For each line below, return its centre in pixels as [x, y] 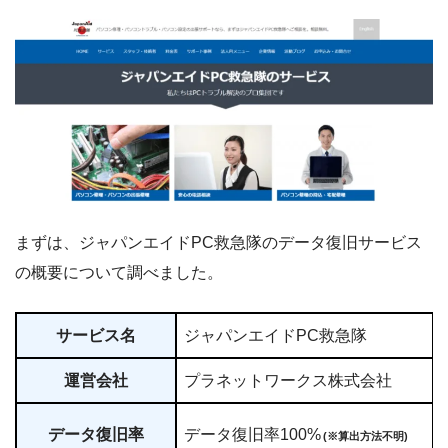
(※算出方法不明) [365, 436]
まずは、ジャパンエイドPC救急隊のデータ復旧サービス [218, 243]
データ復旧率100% [252, 435]
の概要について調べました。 [119, 273]
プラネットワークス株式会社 [288, 381]
